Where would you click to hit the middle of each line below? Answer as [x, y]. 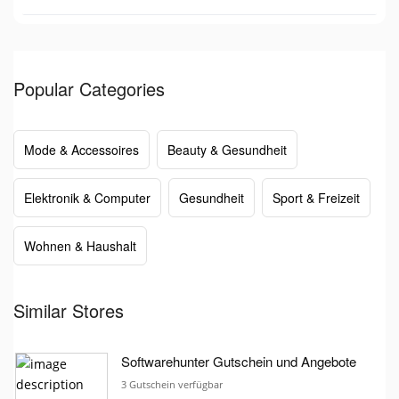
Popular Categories [89, 88]
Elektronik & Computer [87, 197]
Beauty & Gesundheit [227, 149]
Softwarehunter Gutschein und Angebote [239, 361]
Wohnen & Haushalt [80, 245]
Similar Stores [69, 310]
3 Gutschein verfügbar [172, 384]
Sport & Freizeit [316, 197]
